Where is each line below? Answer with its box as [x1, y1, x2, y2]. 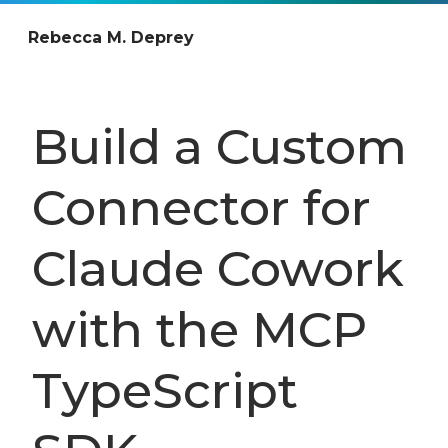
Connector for [32, 177, 371, 237]
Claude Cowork [32, 238, 404, 298]
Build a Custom [32, 116, 407, 176]
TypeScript [32, 360, 298, 420]
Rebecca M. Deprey [28, 28, 194, 47]
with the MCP [32, 299, 367, 359]
